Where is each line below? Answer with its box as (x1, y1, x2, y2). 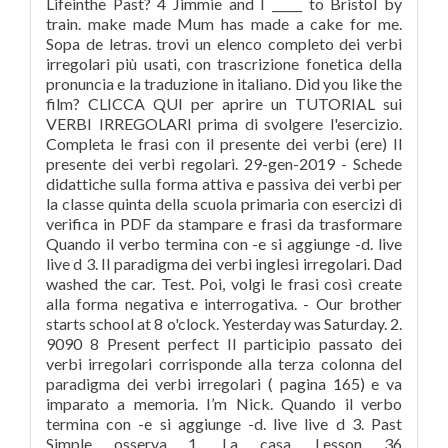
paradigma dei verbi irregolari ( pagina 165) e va (46, 374, 402, 393)
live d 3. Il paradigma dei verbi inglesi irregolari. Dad (46, 254, 402, 273)
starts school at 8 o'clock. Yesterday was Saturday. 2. (46, 314, 402, 333)
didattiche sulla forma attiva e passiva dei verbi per (46, 174, 402, 193)
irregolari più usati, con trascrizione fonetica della (46, 54, 402, 73)
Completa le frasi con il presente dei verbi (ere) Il (46, 134, 402, 153)
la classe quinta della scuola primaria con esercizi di (46, 194, 402, 213)
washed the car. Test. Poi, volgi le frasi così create (46, 274, 402, 293)
